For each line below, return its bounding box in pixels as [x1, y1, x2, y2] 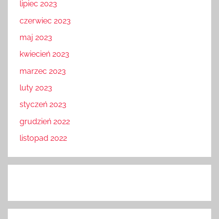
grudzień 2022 [20, 116, 70, 126]
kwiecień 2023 [20, 49, 69, 59]
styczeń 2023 [20, 100, 66, 109]
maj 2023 [20, 32, 52, 42]
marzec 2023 [20, 66, 66, 76]
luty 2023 [20, 83, 52, 93]
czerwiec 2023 [20, 16, 71, 25]
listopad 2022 [20, 133, 67, 143]
